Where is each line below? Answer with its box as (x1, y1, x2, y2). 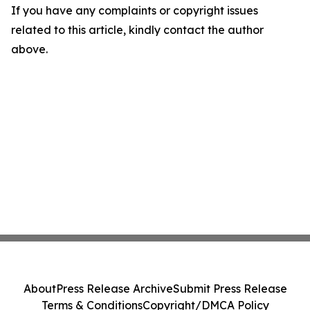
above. (11, 42, 48, 56)
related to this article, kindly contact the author (11, 23, 264, 37)
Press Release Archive (55, 282, 173, 295)
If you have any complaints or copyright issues (11, 3, 258, 17)
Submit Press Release (172, 282, 287, 295)
